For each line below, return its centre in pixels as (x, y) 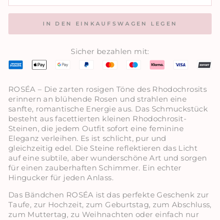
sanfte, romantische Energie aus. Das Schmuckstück (108, 109)
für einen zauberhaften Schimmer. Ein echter (95, 168)
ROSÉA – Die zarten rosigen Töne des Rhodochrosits (108, 89)
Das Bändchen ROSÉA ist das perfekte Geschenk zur (109, 195)
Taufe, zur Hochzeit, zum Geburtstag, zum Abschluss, (110, 205)
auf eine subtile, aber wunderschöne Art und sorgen (108, 158)
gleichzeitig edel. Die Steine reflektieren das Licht (103, 148)
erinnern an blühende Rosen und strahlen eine (98, 99)
